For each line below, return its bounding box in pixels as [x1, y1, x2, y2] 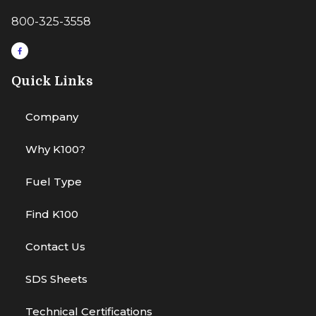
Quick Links [11, 74, 93, 89]
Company [25, 110, 78, 124]
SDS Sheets [25, 272, 87, 286]
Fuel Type [25, 175, 82, 189]
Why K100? [25, 142, 85, 157]
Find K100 [25, 207, 78, 221]
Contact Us [25, 240, 85, 254]
